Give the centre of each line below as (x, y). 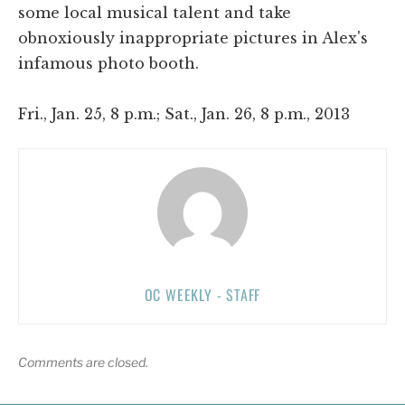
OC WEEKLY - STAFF (202, 294)
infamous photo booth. (108, 63)
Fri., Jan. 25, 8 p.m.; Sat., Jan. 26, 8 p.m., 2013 (184, 113)
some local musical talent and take (155, 12)
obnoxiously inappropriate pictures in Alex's (193, 38)
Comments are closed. (83, 362)
